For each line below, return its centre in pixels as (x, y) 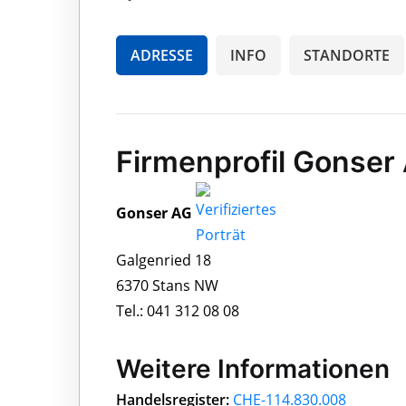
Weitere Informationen (253, 368)
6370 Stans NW (167, 285)
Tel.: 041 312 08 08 (178, 310)
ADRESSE (162, 55)
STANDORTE (347, 55)
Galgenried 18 (164, 260)
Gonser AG (154, 213)
